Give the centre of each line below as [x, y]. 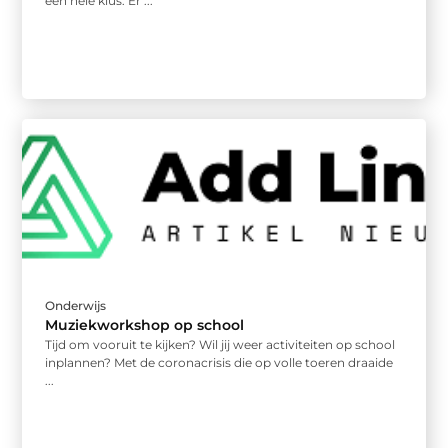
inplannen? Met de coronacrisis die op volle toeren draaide [219, 362]
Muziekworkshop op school [145, 324]
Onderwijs [76, 305]
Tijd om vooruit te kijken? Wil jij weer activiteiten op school [220, 344]
